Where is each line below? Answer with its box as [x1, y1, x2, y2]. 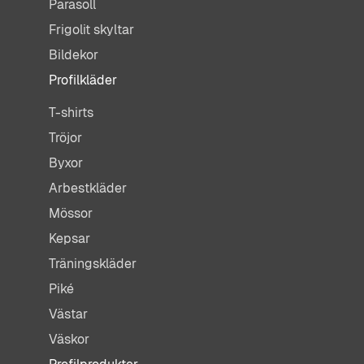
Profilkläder [49, 71, 117, 89]
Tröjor [49, 128, 82, 146]
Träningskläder [49, 254, 136, 272]
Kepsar [49, 229, 90, 247]
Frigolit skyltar [49, 20, 134, 38]
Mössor [49, 204, 93, 222]
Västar [49, 305, 88, 323]
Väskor [49, 330, 89, 348]
